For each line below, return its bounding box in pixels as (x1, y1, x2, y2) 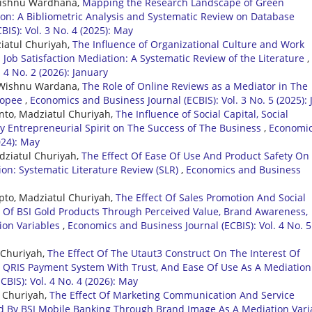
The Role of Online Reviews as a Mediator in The (82, 79, 308, 93)
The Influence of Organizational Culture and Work (72, 38, 304, 52)
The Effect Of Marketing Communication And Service (49, 288, 295, 302)
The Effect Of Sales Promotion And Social (116, 191, 306, 205)
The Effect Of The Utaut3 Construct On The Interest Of (47, 247, 300, 260)
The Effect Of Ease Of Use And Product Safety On (81, 149, 309, 163)
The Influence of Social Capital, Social (116, 107, 288, 121)
